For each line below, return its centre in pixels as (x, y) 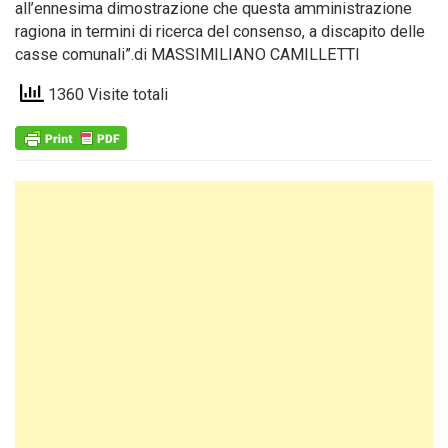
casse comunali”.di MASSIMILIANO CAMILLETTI (187, 54)
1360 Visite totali (106, 95)
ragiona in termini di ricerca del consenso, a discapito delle (220, 31)
